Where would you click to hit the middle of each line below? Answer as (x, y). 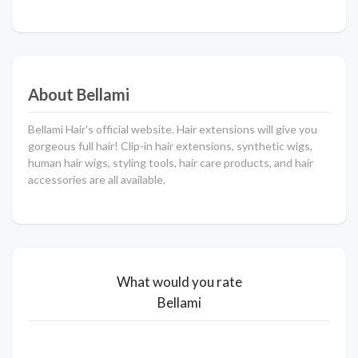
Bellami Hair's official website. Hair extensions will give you (173, 129)
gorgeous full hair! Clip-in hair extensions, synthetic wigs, (170, 146)
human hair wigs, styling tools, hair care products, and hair (171, 163)
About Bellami (79, 94)
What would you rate (179, 282)
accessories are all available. (97, 179)
